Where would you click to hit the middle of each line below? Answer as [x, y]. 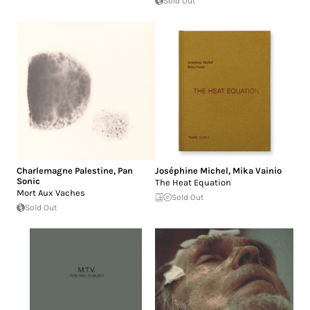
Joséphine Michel [192, 171]
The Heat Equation [193, 183]
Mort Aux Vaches [51, 193]
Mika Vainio [257, 171]
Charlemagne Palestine [65, 171]
